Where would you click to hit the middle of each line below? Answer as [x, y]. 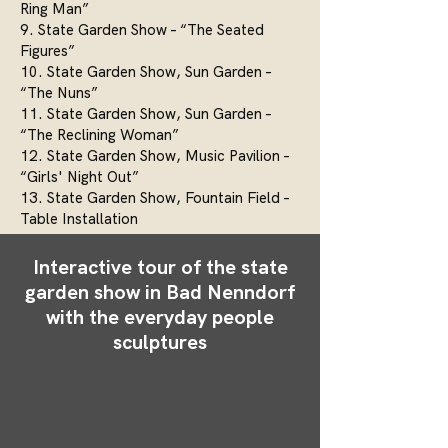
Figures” [47, 50]
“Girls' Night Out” [79, 176]
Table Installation [79, 218]
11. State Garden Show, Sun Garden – [145, 113]
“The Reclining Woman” [99, 134]
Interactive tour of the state [160, 266]
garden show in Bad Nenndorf [160, 291]
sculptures [160, 341]
